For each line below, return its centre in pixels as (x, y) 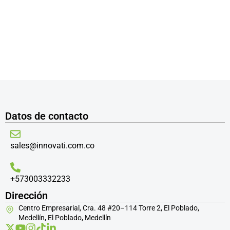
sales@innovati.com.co (52, 146)
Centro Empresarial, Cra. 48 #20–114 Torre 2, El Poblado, (109, 208)
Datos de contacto (47, 116)
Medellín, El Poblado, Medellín (65, 218)
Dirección (26, 196)
